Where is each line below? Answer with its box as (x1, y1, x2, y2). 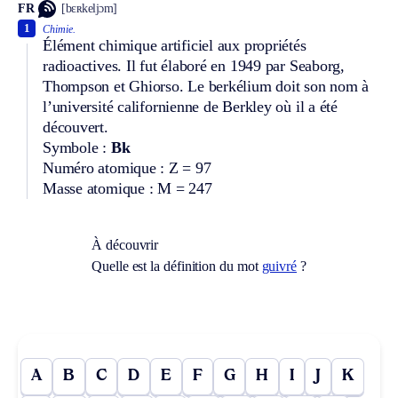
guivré (261, 258, 298, 274)
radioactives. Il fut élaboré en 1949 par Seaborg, (43, 56, 345, 75)
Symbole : (43, 138, 111, 156)
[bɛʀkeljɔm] (61, 2, 117, 16)
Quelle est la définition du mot (92, 258, 262, 274)
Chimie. (43, 22, 76, 36)
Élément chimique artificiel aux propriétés (43, 36, 306, 54)
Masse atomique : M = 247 (43, 179, 212, 197)
